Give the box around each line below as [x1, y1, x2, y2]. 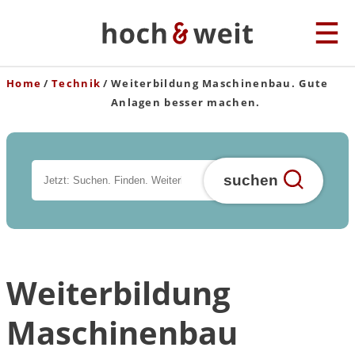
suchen [223, 171, 279, 189]
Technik [52, 76, 101, 90]
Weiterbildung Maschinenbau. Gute [110, 76, 329, 90]
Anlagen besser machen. [110, 95, 261, 109]
